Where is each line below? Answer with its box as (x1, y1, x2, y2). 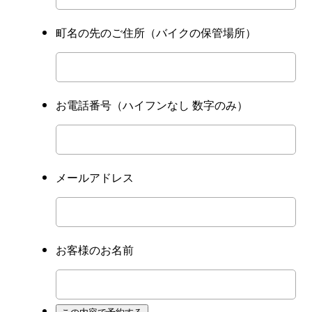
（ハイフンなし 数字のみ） (111, 97, 248, 113)
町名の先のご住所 (56, 24, 145, 40)
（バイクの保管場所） (145, 24, 256, 40)
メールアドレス (56, 169, 134, 185)
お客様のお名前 (56, 242, 134, 258)
